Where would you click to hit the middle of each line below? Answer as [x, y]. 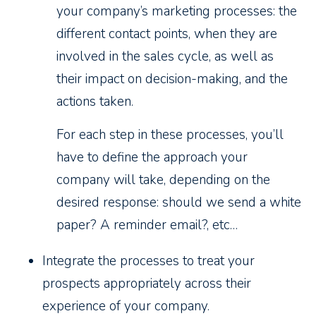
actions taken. [95, 102]
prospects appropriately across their [147, 284]
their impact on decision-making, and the [172, 79]
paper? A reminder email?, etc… [147, 225]
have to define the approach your [152, 158]
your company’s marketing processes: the [177, 12]
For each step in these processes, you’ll [170, 135]
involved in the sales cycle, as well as [165, 57]
